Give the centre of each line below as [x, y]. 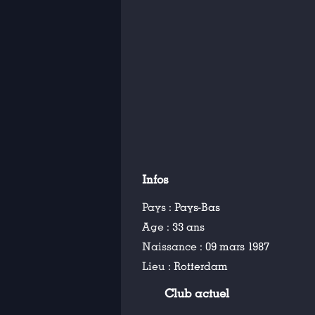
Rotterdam [201, 266]
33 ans [188, 227]
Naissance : [174, 247]
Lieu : [158, 266]
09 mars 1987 [237, 247]
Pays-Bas [197, 207]
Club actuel [197, 294]
